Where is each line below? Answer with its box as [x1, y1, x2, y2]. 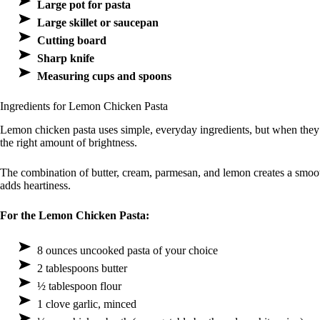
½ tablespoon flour [37, 280, 121, 293]
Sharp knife [37, 52, 94, 65]
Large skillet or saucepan [37, 16, 159, 29]
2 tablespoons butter [37, 262, 127, 275]
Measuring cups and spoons [37, 70, 171, 83]
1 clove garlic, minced [37, 298, 136, 311]
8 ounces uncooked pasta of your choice [37, 244, 218, 257]
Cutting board [37, 34, 106, 47]
